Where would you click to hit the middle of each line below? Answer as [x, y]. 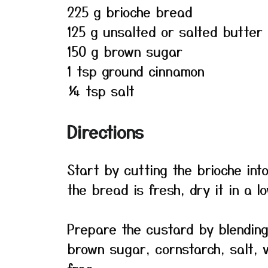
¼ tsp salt [101, 90]
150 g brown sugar [125, 51]
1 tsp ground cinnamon [136, 71]
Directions [105, 132]
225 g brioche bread [130, 11]
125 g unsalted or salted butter [165, 31]
